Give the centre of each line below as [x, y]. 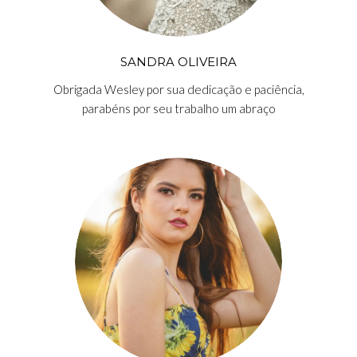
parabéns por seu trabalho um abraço [178, 108]
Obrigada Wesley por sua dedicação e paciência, [178, 89]
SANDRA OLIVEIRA [178, 62]
